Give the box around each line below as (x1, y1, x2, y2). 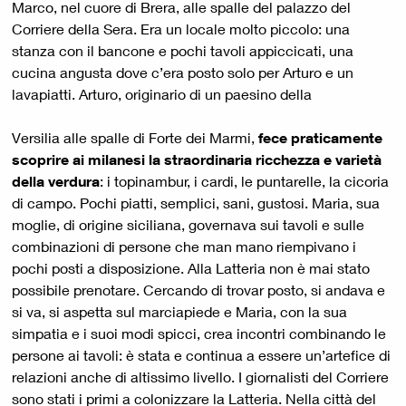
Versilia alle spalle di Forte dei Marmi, (12, 129, 255, 147)
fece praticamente (255, 129, 382, 147)
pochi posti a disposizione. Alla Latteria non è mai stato (12, 259, 370, 277)
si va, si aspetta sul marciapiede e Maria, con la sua (12, 303, 347, 321)
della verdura (12, 172, 100, 190)
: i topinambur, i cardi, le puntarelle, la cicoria (100, 172, 389, 190)
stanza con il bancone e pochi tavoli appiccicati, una (12, 42, 353, 60)
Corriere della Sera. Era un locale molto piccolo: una (12, 20, 350, 38)
